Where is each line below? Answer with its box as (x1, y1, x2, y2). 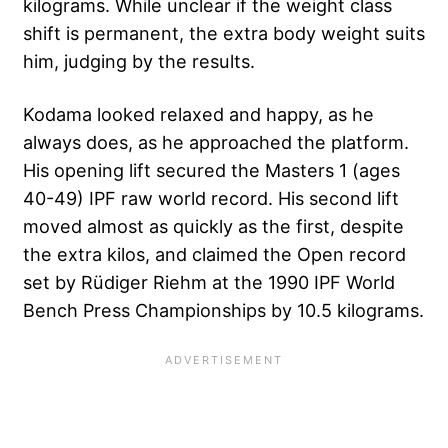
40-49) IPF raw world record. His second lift (23, 186, 399, 209)
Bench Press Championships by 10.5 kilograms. (23, 298, 424, 321)
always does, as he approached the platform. (23, 130, 409, 153)
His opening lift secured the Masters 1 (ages (23, 158, 400, 181)
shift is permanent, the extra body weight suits (23, 21, 425, 44)
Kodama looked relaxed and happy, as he (23, 102, 374, 125)
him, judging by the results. (23, 49, 255, 72)
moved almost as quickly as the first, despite (23, 214, 404, 237)
